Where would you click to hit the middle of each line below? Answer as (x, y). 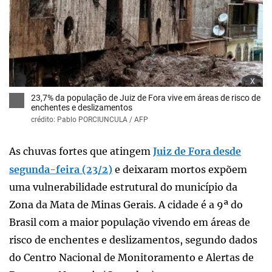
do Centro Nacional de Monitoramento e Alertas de (131, 257)
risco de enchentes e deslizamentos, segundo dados (133, 240)
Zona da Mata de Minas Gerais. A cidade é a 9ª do (126, 204)
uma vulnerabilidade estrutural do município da (123, 187)
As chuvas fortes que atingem (81, 151)
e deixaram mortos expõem (180, 169)
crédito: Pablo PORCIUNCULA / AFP (90, 119)
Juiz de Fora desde (197, 151)
